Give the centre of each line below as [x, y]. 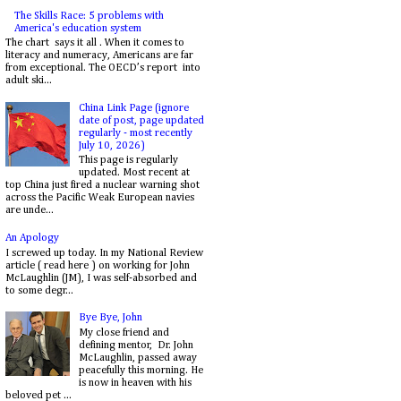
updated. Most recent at [134, 173]
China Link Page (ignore [133, 109]
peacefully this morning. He [141, 370]
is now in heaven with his [135, 383]
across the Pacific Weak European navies [100, 198]
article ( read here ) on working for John [98, 265]
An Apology [32, 239]
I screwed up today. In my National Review [104, 253]
